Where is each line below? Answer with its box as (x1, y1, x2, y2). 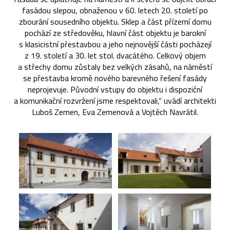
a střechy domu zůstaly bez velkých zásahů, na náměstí (18, 60, 212, 73)
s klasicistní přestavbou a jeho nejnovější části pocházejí (18, 37, 212, 50)
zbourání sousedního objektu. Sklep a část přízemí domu (18, 15, 212, 28)
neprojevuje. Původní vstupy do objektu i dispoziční (28, 83, 202, 95)
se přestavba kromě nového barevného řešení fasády (23, 71, 207, 84)
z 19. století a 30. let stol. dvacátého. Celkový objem (24, 49, 206, 62)
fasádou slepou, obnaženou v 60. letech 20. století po (22, 4, 208, 16)
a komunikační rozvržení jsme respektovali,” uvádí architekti (14, 94, 216, 107)
